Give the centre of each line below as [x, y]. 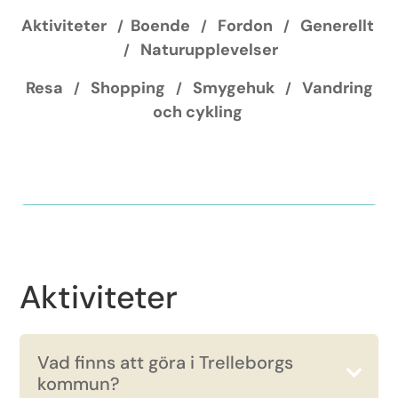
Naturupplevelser [209, 50]
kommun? [79, 384]
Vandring [337, 88]
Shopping [127, 88]
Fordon [245, 26]
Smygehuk [233, 88]
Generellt [337, 26]
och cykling [197, 112]
